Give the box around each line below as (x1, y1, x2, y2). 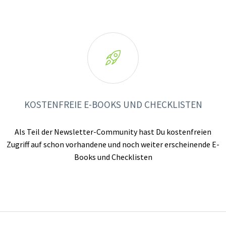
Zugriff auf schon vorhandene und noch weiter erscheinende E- (7, 139, 219, 149)
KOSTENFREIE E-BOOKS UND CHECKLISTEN (24, 98, 202, 110)
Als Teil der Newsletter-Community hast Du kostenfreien (15, 126, 211, 137)
